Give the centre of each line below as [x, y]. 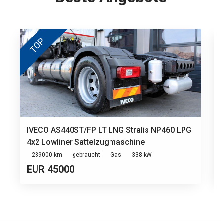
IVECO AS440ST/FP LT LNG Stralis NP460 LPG [109, 130]
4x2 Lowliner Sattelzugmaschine [86, 142]
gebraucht [86, 155]
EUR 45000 [51, 169]
